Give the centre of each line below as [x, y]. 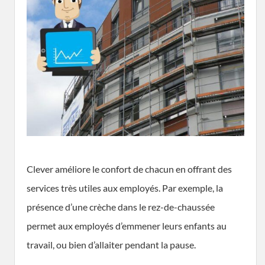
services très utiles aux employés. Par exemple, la [125, 188]
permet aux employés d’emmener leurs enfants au [127, 225]
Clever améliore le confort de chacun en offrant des [129, 169]
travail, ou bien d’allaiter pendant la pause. [111, 244]
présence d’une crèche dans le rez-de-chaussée [121, 206]
